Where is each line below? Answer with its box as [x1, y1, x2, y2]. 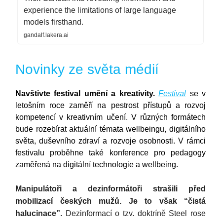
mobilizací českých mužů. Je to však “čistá [15, 196, 206, 205]
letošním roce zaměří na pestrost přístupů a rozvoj [15, 101, 206, 110]
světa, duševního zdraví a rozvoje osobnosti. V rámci [15, 136, 206, 145]
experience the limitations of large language [24, 5, 176, 14]
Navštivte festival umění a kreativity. [15, 89, 159, 98]
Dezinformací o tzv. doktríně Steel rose [65, 209, 206, 218]
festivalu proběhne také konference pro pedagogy [15, 148, 206, 157]
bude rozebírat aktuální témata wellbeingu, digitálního [15, 124, 206, 133]
